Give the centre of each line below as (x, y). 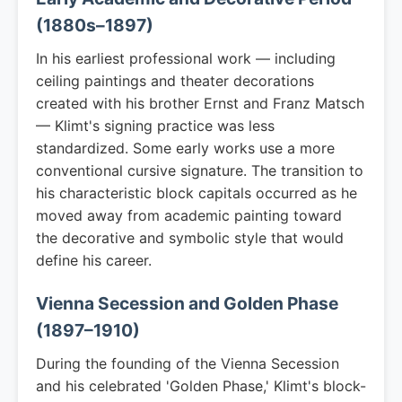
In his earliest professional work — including (186, 58)
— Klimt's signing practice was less (155, 126)
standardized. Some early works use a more (185, 148)
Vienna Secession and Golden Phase (187, 303)
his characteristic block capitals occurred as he (197, 193)
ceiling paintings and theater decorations (175, 81)
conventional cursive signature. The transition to (200, 170)
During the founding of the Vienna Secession (188, 363)
